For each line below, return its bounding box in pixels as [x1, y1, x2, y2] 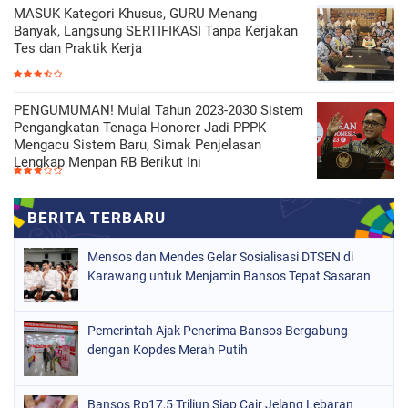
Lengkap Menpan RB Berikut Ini [14, 154, 201, 171]
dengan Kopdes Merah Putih [87, 342, 248, 358]
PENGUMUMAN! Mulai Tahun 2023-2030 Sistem [14, 102, 303, 119]
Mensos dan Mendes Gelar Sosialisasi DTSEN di [87, 250, 353, 265]
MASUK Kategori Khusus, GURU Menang [14, 5, 257, 23]
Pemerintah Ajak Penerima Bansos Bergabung [87, 323, 348, 339]
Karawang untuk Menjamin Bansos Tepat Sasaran [87, 269, 371, 284]
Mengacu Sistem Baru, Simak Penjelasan [14, 137, 261, 154]
